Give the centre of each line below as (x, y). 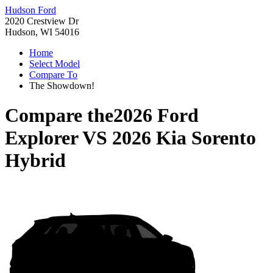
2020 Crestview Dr (42, 21)
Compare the (59, 115)
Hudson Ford (30, 10)
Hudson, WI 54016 (42, 32)
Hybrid (35, 161)
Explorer (41, 138)
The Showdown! (62, 86)
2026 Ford (156, 115)
